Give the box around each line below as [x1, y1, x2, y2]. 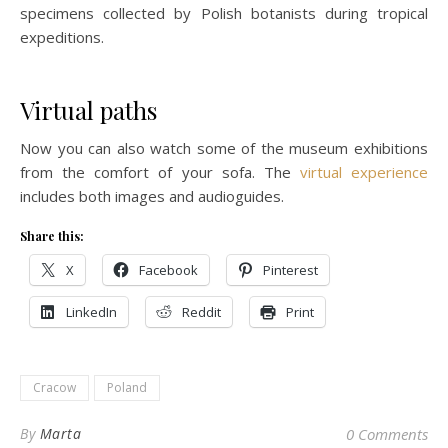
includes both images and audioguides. [20, 186, 284, 207]
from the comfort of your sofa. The [20, 162, 300, 183]
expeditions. [20, 27, 104, 48]
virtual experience [299, 162, 428, 183]
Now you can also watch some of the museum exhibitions [20, 138, 428, 159]
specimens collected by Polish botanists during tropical [20, 3, 428, 24]
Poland [107, 379, 147, 397]
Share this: [20, 228, 84, 245]
